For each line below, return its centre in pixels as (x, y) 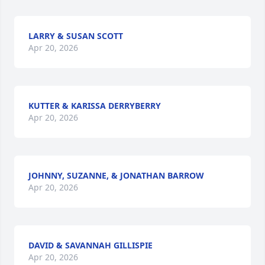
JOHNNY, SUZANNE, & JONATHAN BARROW (116, 175)
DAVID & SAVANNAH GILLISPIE (91, 245)
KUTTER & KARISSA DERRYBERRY (95, 106)
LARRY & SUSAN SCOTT (76, 36)
